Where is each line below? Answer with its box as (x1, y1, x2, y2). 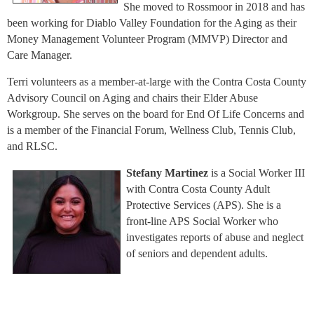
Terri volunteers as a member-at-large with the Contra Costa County (7, 75, 306, 88)
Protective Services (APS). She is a (126, 198, 281, 211)
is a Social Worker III (208, 166, 305, 179)
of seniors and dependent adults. (126, 247, 268, 259)
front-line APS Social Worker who (126, 214, 278, 227)
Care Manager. (7, 48, 72, 61)
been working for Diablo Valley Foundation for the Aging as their (7, 16, 296, 29)
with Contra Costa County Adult (126, 182, 270, 195)
